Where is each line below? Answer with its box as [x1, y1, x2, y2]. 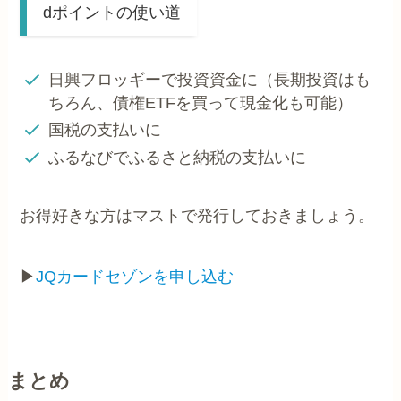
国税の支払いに [47, 121, 161, 140]
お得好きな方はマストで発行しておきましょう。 [20, 206, 375, 225]
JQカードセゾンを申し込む [36, 267, 235, 286]
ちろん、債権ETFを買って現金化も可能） [47, 93, 353, 112]
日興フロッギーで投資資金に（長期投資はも [47, 70, 371, 89]
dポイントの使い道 [43, 3, 182, 21]
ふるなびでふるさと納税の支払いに [47, 148, 306, 166]
